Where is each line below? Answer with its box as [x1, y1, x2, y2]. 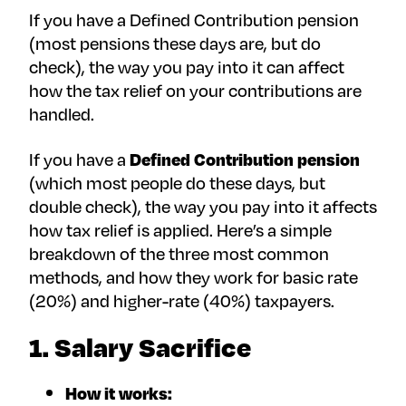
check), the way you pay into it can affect [29, 54, 344, 80]
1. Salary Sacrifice [29, 327, 251, 367]
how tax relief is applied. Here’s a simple [29, 217, 332, 243]
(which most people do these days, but [29, 170, 325, 196]
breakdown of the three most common [29, 241, 329, 266]
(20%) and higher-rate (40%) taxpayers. [29, 288, 334, 314]
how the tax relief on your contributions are [29, 78, 362, 103]
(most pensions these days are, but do [29, 31, 321, 56]
